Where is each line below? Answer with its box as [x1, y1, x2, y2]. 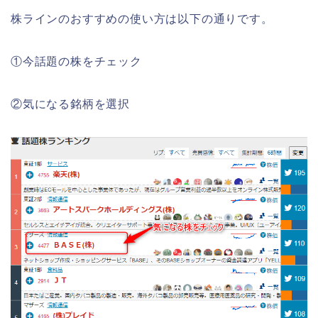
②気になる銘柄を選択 [11, 98, 130, 111]
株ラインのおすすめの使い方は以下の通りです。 [11, 13, 273, 26]
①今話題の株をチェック [11, 55, 142, 68]
